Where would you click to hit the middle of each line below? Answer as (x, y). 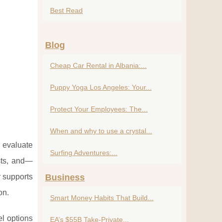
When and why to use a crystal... (101, 131)
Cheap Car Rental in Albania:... (98, 65)
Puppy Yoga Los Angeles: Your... (101, 87)
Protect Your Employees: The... (99, 109)
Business (65, 177)
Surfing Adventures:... (84, 153)
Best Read (66, 10)
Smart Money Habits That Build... (102, 198)
